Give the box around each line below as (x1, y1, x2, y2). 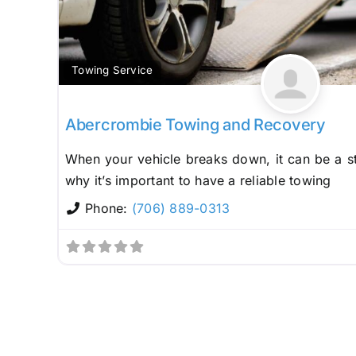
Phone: (85, 200, 132, 217)
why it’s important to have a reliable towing (65, 172, 331, 189)
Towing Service (72, 64, 153, 77)
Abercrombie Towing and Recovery (65, 115, 326, 135)
